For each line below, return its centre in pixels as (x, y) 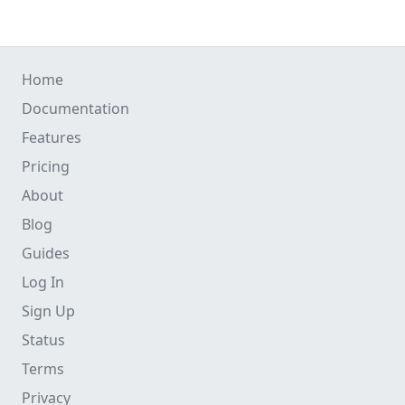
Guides (46, 253)
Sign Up (48, 311)
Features (52, 137)
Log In (43, 282)
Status (43, 340)
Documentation (75, 108)
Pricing (46, 166)
